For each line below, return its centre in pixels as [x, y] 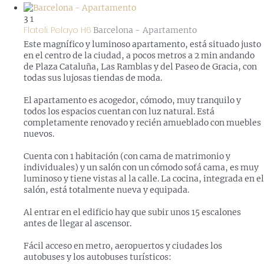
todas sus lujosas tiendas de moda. [93, 78]
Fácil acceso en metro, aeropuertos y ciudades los [123, 246]
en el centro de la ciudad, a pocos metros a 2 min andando [139, 56]
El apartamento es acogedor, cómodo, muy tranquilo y [132, 100]
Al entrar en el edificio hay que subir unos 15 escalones [132, 212]
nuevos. [39, 134]
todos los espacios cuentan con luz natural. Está [119, 112]
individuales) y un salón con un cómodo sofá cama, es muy [141, 168]
